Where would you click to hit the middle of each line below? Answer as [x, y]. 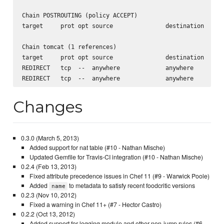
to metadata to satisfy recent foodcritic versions [131, 185]
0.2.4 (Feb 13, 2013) [48, 166]
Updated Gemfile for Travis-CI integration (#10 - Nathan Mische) [116, 157]
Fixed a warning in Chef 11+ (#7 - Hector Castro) [96, 204]
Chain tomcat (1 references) [69, 47]
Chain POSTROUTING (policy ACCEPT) [79, 15]
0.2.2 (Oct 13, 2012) [48, 214]
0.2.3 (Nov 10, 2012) [48, 195]
